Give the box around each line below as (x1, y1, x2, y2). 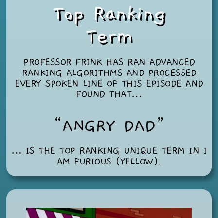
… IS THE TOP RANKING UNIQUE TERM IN (11, 145, 203, 156)
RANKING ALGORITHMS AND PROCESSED (22, 67, 196, 78)
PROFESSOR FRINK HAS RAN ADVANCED (23, 56, 195, 68)
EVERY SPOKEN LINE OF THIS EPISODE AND (15, 78, 203, 89)
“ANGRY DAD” (46, 116, 172, 136)
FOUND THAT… (76, 89, 142, 100)
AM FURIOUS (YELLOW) (56, 156, 158, 167)
